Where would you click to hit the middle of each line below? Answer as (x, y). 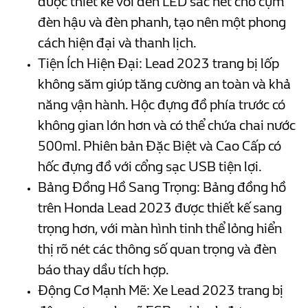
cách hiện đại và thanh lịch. (117, 43)
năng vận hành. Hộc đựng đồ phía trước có (162, 105)
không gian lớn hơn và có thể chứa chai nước (167, 126)
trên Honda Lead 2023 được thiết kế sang (160, 208)
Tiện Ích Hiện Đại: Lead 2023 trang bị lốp (158, 64)
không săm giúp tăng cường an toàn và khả (164, 85)
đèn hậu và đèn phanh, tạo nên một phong (162, 23)
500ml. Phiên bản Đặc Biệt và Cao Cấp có (159, 146)
